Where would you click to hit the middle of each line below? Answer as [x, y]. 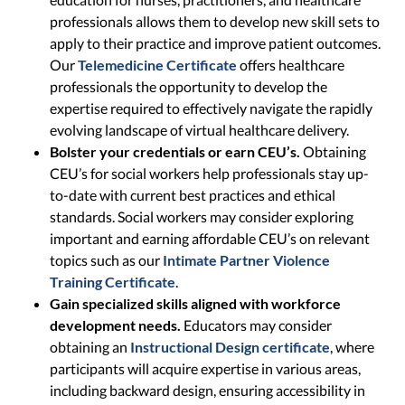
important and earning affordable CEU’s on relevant [210, 239]
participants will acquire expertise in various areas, [206, 369]
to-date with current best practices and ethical [193, 195]
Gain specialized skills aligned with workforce [196, 304]
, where [353, 347]
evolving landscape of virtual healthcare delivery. [200, 130]
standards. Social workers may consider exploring [202, 217]
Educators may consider [257, 325]
